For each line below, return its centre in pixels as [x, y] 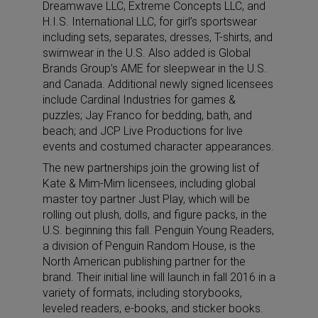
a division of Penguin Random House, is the [149, 246]
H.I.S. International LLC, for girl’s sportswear [150, 21]
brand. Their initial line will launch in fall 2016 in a [159, 277]
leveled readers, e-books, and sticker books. [153, 308]
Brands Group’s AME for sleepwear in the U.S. [155, 68]
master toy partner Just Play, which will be [146, 199]
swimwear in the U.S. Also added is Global [147, 53]
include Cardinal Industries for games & [139, 99]
